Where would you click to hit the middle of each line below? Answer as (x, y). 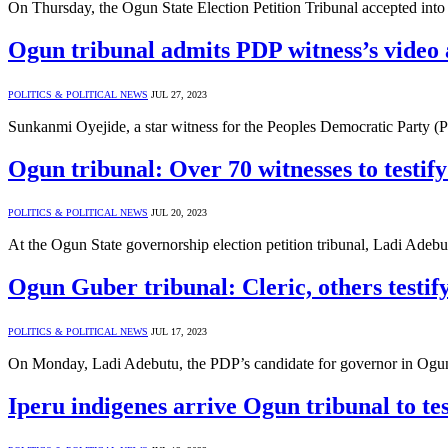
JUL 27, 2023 (179, 94)
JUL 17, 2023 (179, 332)
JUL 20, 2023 (179, 213)
